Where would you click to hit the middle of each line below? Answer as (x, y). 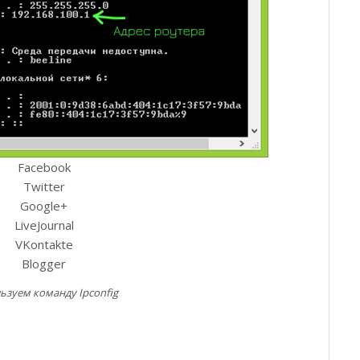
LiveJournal (44, 225)
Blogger (44, 263)
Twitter (44, 186)
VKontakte (44, 244)
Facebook (44, 167)
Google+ (44, 205)
